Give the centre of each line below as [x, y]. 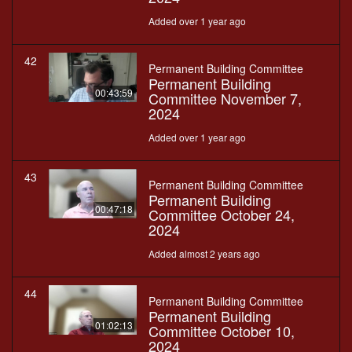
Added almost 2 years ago [204, 254]
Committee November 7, [225, 99]
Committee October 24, [222, 215]
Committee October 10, [222, 331]
